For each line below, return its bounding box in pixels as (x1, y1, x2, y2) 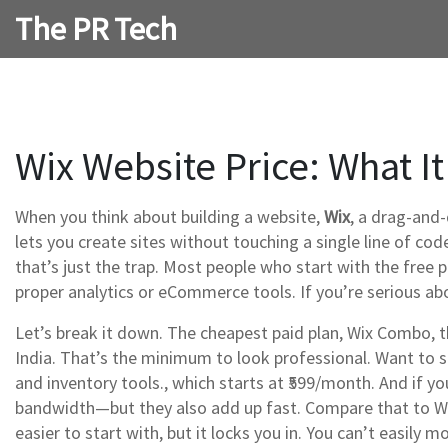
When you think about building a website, (15, 205, 324, 228)
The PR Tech (15, 9, 177, 49)
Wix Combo (347, 321, 431, 344)
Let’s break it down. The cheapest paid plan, (15, 321, 347, 344)
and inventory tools (15, 371, 160, 394)
